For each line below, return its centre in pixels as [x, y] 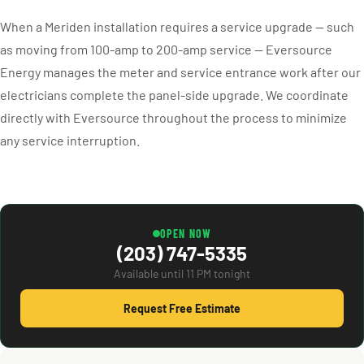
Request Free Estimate [182, 308]
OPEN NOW [186, 234]
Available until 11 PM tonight [182, 273]
